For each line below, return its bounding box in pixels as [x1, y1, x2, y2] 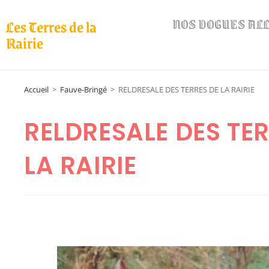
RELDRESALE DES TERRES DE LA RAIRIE [118, 84, 255, 95]
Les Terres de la [6, 14, 97, 38]
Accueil [24, 84, 49, 95]
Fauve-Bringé [60, 84, 107, 95]
